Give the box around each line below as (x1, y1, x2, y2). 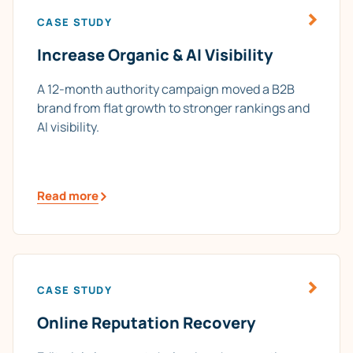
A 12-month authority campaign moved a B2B (37, 80, 295, 98)
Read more (37, 188, 98, 205)
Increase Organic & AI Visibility (37, 44, 273, 66)
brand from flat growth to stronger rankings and (37, 99, 310, 117)
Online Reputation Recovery (37, 312, 255, 334)
